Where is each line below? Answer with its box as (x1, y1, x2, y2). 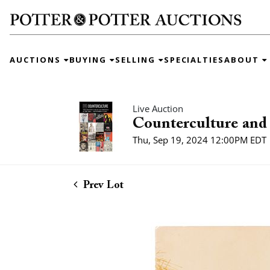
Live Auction (133, 102, 183, 115)
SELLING (115, 54, 159, 65)
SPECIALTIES (163, 54, 225, 65)
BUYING (69, 54, 110, 65)
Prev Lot (80, 180, 124, 191)
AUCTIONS (10, 54, 64, 65)
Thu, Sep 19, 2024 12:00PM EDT (133, 134, 266, 146)
